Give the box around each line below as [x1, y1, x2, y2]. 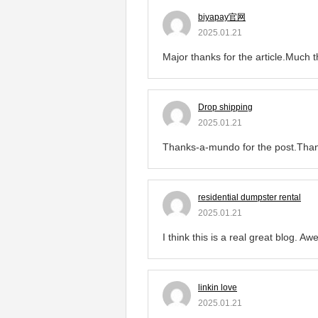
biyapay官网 [198, 11, 246, 22]
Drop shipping [198, 102, 253, 112]
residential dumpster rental [198, 192, 301, 202]
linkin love [198, 282, 237, 292]
